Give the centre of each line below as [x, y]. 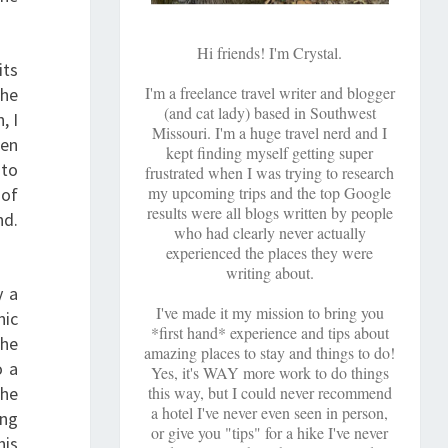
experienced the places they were [270, 253]
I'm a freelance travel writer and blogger [269, 93]
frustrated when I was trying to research [270, 173]
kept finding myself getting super [270, 153]
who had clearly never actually [269, 233]
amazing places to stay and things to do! [270, 353]
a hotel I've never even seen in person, [270, 413]
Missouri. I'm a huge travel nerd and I [270, 133]
